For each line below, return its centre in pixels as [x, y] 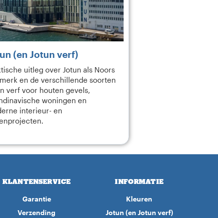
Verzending [37, 212]
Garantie [36, 199]
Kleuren [139, 199]
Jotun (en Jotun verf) [139, 212]
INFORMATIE [139, 181]
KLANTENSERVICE [37, 181]
